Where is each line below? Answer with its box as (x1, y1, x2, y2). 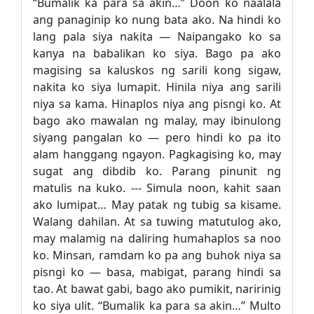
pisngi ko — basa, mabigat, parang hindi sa (33, 264, 281, 280)
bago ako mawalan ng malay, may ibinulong (33, 113, 281, 128)
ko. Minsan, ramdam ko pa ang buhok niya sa (33, 247, 281, 263)
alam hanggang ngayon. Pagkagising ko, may (33, 146, 281, 162)
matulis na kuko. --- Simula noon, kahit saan (33, 180, 281, 196)
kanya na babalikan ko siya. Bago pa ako (33, 46, 281, 61)
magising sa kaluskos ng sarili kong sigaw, (33, 62, 281, 78)
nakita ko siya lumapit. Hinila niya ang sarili (33, 79, 281, 95)
